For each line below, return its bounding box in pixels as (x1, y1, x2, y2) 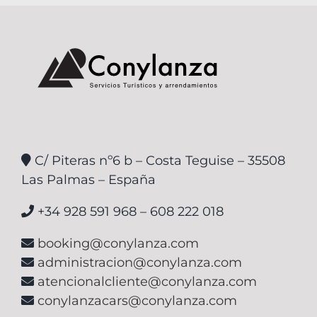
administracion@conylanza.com (37, 255, 242, 271)
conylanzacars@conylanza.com (37, 293, 237, 309)
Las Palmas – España (21, 172, 156, 188)
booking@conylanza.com (37, 236, 199, 252)
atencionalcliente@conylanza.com (37, 274, 257, 290)
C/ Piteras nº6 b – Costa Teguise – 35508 (30, 153, 285, 169)
